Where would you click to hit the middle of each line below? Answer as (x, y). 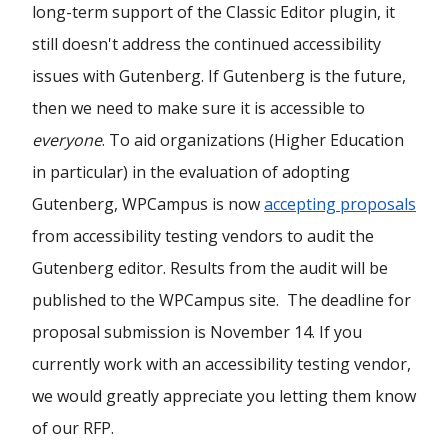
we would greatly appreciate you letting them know (224, 396)
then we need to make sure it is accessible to (198, 108)
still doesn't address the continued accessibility (206, 44)
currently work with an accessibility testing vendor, (221, 364)
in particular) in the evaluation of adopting (191, 172)
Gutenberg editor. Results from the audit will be (210, 268)
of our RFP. (73, 428)
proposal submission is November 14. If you (197, 332)
